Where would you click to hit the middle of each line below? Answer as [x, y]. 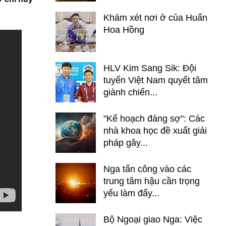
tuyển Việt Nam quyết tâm [156, 80]
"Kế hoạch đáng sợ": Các [154, 119]
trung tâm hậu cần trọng [152, 181]
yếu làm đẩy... [131, 193]
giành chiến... [130, 92]
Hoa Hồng [124, 30]
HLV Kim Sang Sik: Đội [150, 68]
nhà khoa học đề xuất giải [155, 131]
